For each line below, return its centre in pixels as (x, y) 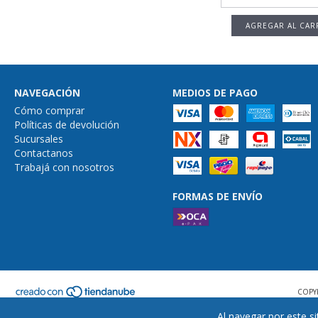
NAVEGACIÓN (47, 93)
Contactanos (44, 153)
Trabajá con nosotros (64, 168)
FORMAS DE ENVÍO (217, 197)
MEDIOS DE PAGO (215, 93)
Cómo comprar (49, 111)
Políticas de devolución (67, 125)
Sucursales (39, 139)
